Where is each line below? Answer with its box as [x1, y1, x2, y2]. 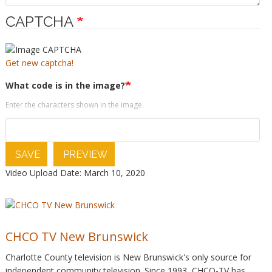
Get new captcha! [5, 56, 73, 69]
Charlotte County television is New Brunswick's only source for [5, 251, 251, 263]
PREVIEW [60, 148, 107, 160]
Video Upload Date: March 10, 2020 [5, 166, 145, 178]
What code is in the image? [5, 79, 125, 91]
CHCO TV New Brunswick [5, 228, 148, 245]
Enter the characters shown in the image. [5, 99, 144, 110]
